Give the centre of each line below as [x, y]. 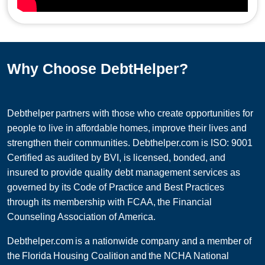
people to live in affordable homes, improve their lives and [127, 128]
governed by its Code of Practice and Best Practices [116, 188]
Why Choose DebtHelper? [98, 69]
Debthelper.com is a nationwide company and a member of [129, 241]
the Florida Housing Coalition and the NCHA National [118, 256]
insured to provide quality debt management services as [124, 173]
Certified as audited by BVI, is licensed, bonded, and [116, 158]
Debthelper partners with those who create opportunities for [130, 114]
